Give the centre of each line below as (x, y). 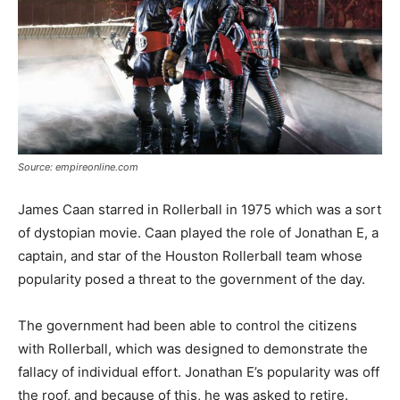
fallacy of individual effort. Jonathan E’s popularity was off (199, 372)
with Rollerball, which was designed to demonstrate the (193, 349)
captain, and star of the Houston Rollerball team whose (190, 256)
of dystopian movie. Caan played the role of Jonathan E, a (198, 233)
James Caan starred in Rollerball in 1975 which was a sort (200, 210)
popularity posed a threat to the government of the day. (192, 279)
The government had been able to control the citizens (187, 326)
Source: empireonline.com (78, 167)
